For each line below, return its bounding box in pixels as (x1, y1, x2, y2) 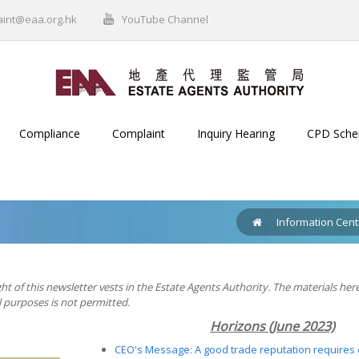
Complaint (112, 126, 165, 141)
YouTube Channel (122, 12, 208, 26)
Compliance (19, 126, 80, 141)
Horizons (210, 317, 266, 335)
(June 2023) (265, 317, 336, 335)
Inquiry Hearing (197, 126, 275, 141)
